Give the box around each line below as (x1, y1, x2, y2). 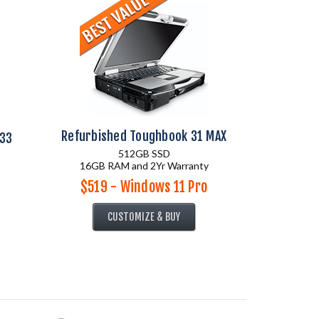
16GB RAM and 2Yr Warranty (79, 159, 209, 172)
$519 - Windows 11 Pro (80, 178, 208, 196)
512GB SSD (117, 147, 170, 159)
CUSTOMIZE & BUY (108, 211, 180, 223)
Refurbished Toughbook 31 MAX (61, 128, 226, 144)
